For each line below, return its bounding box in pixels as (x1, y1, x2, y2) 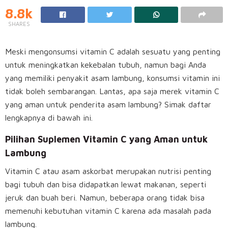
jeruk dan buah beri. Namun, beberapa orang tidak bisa (5, 193, 205, 203)
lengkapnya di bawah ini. (5, 113, 93, 123)
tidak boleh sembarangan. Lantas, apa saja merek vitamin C (5, 87, 219, 96)
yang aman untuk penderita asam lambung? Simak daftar (5, 100, 211, 109)
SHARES (8, 20, 30, 27)
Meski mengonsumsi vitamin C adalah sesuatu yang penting (5, 47, 220, 56)
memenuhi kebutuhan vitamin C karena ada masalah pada (5, 206, 211, 216)
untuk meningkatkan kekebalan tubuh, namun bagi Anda (5, 60, 206, 70)
